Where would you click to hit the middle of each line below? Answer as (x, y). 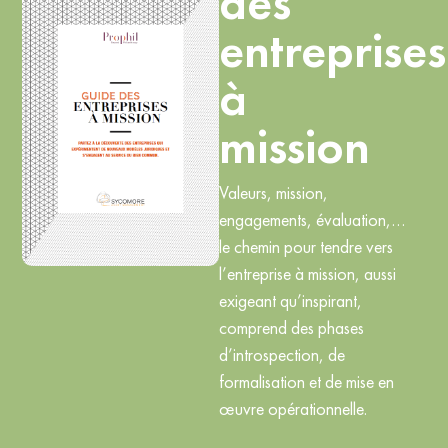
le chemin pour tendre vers (305, 246)
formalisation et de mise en (306, 381)
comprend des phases (291, 327)
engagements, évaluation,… (311, 219)
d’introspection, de (281, 354)
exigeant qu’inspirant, (290, 300)
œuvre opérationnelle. (292, 408)
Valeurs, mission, (273, 192)
